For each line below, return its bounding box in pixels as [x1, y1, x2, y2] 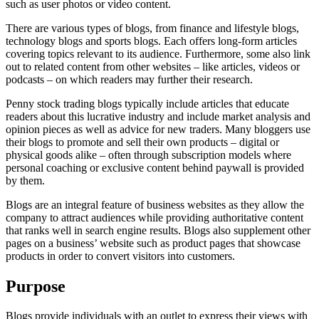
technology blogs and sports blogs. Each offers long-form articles [6, 34, 297, 47]
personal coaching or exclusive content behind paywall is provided [6, 161, 304, 174]
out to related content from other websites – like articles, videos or [6, 60, 300, 73]
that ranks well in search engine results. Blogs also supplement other [6, 224, 310, 236]
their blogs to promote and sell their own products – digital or [6, 135, 279, 148]
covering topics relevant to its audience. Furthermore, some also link [6, 47, 310, 60]
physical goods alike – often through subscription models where [6, 148, 291, 161]
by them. [6, 174, 45, 187]
